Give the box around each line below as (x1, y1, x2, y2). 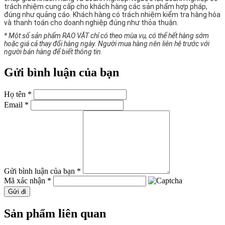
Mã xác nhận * (4, 176, 51, 185)
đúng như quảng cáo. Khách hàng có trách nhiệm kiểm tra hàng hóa (4, 10, 220, 19)
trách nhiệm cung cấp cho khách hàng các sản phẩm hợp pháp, (4, 2, 207, 11)
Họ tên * (4, 89, 32, 98)
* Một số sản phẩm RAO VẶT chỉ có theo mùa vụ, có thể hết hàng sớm (4, 31, 209, 40)
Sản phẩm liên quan (4, 206, 106, 220)
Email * (4, 100, 29, 109)
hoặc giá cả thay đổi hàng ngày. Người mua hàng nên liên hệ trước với (4, 39, 209, 48)
